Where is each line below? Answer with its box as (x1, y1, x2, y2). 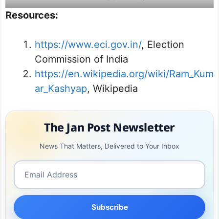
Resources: (5, 9, 58, 21)
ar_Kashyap (35, 82, 87, 94)
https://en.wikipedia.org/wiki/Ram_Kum (35, 67, 214, 80)
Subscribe (91, 202, 128, 212)
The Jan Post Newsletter (44, 121, 175, 136)
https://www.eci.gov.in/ (35, 38, 141, 50)
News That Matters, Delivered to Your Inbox (40, 141, 179, 150)
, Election (141, 38, 184, 50)
